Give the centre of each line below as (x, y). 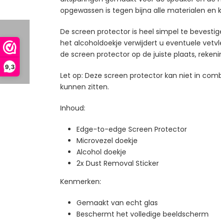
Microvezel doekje (107, 140)
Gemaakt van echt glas (117, 203)
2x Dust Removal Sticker (118, 163)
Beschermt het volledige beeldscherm (142, 214)
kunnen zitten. (86, 87)
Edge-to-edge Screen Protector (131, 129)
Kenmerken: (81, 181)
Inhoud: (73, 108)
